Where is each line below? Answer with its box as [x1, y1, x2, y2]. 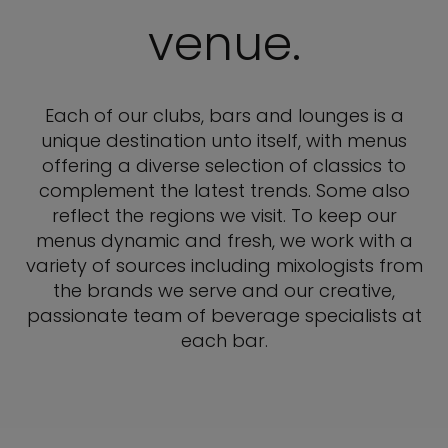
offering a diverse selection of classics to [42, 153, 406, 178]
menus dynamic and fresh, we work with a [35, 228, 413, 253]
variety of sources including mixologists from [25, 253, 423, 278]
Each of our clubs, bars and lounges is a [44, 103, 404, 128]
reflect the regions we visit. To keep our [51, 203, 397, 228]
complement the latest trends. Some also [38, 178, 410, 203]
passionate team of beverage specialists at [26, 303, 422, 328]
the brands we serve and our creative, [53, 278, 395, 303]
